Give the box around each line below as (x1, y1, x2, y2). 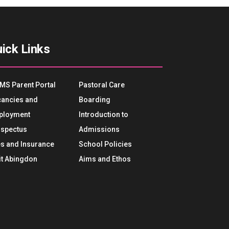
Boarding (79, 96, 111, 104)
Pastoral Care (79, 81, 125, 89)
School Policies (79, 140, 132, 148)
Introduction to (79, 110, 129, 119)
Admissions (79, 125, 120, 133)
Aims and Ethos (79, 155, 131, 163)
